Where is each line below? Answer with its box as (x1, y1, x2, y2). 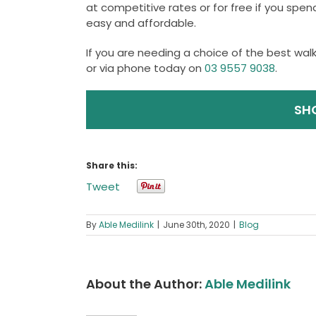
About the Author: (86, 274, 205, 293)
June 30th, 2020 (163, 218, 230, 231)
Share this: (86, 159, 138, 171)
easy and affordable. (86, 15, 196, 30)
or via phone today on (86, 60, 205, 75)
